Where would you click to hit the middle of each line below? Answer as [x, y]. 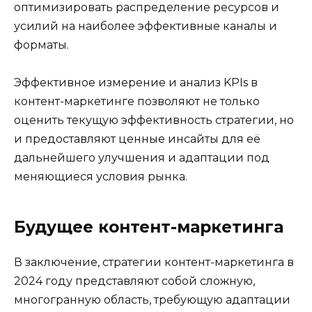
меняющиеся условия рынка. [101, 176]
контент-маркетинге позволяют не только [137, 101]
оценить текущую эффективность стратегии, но [154, 120]
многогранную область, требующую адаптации [152, 299]
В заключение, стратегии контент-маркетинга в [154, 262]
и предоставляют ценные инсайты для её [137, 139]
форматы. [41, 45]
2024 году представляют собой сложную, [134, 281]
